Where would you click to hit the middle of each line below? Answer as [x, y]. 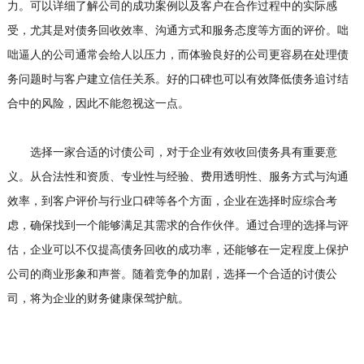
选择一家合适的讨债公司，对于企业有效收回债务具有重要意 [172, 152]
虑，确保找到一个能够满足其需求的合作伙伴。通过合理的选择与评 [178, 225]
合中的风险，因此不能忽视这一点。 [98, 104]
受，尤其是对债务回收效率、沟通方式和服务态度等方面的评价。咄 [178, 30]
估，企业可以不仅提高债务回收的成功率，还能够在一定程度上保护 [178, 250]
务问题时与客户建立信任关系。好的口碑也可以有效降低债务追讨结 [178, 79]
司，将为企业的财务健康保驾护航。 [98, 299]
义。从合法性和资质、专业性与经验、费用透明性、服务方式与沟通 [178, 177]
